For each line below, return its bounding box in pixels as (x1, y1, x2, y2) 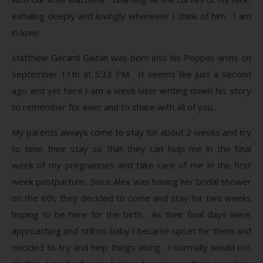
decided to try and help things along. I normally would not (12, 241, 251, 253)
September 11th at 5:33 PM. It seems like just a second (12, 68, 251, 80)
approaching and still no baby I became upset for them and (12, 224, 251, 237)
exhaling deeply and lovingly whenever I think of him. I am (12, 9, 251, 22)
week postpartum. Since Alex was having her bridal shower (12, 175, 251, 187)
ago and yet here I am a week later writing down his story (12, 84, 251, 96)
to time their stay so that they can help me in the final (12, 142, 251, 154)
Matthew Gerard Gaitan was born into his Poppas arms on (12, 51, 251, 63)
